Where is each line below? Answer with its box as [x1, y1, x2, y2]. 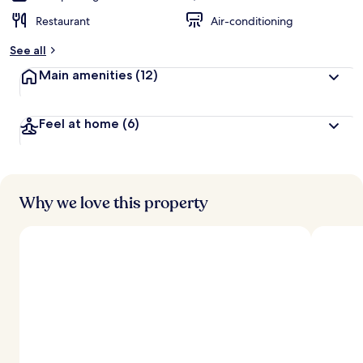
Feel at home [39, 116, 122, 131]
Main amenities [39, 67, 135, 83]
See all [10, 43, 46, 58]
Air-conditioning [211, 14, 293, 28]
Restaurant [36, 14, 90, 28]
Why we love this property [19, 192, 208, 214]
